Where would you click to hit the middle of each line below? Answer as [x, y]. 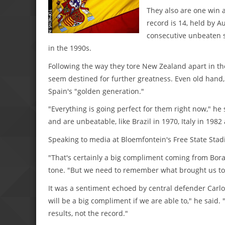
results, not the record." [88, 213]
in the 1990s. [70, 48]
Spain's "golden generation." [96, 91]
